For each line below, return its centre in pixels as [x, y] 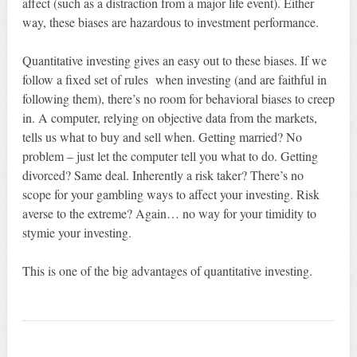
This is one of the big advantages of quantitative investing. [167, 270]
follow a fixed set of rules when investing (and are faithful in [174, 79]
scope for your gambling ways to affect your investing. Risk [171, 194]
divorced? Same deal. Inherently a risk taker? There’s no [163, 175]
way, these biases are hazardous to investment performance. [170, 22]
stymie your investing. [76, 232]
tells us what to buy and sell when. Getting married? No [162, 136]
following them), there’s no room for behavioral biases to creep [178, 98]
